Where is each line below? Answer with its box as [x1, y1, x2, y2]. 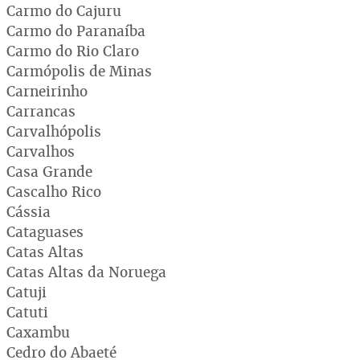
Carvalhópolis [6, 121, 101, 141]
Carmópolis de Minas [6, 61, 152, 80]
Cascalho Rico [6, 182, 101, 201]
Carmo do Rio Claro [6, 41, 139, 60]
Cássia [6, 202, 51, 221]
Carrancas [6, 101, 76, 121]
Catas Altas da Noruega [6, 262, 166, 281]
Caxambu [6, 322, 70, 342]
